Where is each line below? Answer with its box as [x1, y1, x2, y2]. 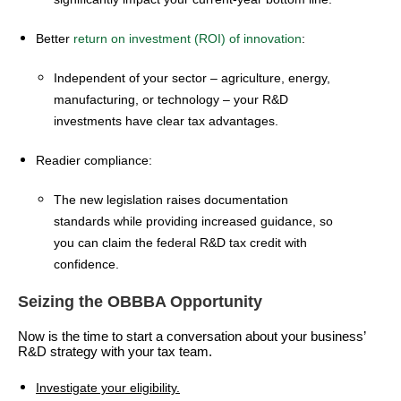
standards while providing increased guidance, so [54, 214, 333, 228]
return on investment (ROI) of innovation [73, 31, 302, 46]
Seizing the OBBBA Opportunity [18, 293, 262, 311]
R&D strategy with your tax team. [18, 344, 216, 359]
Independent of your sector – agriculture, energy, [54, 71, 330, 85]
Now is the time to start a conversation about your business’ [18, 328, 365, 344]
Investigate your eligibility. [36, 380, 180, 395]
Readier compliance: [36, 153, 156, 167]
